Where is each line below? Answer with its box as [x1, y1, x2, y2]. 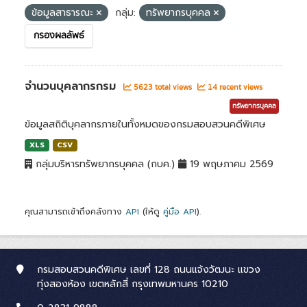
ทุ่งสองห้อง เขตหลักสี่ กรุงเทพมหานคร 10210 [37, 277, 228, 291]
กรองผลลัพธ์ [34, 29, 84, 42]
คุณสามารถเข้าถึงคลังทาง [25, 206, 125, 218]
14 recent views [206, 82, 262, 93]
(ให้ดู [139, 206, 163, 218]
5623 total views [132, 82, 194, 93]
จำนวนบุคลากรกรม [25, 78, 120, 95]
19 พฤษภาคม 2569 [186, 157, 273, 171]
